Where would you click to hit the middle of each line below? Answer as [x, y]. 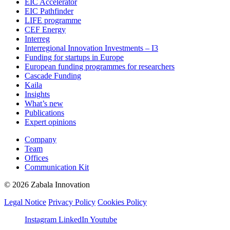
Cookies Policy [122, 202]
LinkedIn [73, 220]
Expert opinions [50, 122]
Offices [36, 158]
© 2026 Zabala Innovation [47, 185]
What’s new [44, 104]
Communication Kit [57, 167]
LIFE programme [53, 21]
